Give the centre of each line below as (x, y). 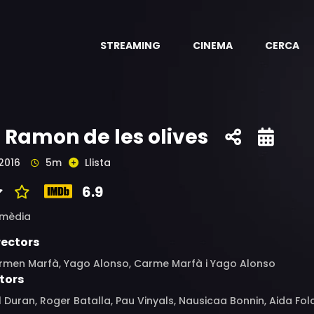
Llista (98, 163)
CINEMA (213, 46)
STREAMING (130, 46)
